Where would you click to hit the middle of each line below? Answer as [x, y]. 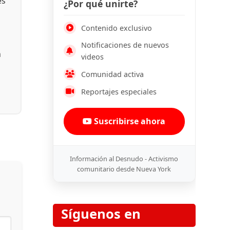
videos [92, 57]
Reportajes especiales [119, 91]
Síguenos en [101, 214]
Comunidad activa [112, 74]
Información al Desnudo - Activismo [124, 159]
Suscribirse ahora [129, 121]
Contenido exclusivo [116, 28]
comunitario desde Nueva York [124, 169]
